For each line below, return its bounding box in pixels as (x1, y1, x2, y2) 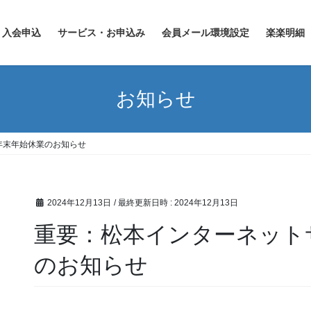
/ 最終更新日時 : (114, 198, 174, 208)
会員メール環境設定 (162, 27, 249, 38)
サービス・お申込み (58, 27, 145, 38)
